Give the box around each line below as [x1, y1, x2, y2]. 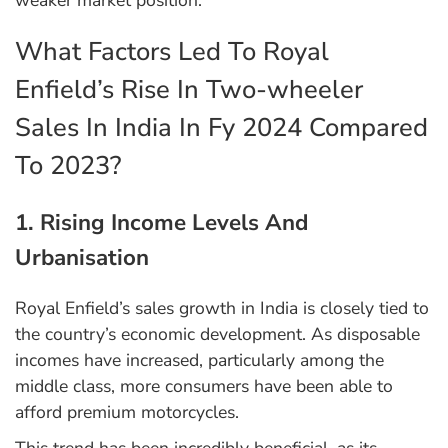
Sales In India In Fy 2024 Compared [15, 110, 428, 146]
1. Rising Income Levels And [15, 207, 308, 239]
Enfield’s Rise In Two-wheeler [15, 72, 363, 108]
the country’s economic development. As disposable [15, 322, 420, 347]
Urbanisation [15, 242, 149, 274]
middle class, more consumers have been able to [15, 374, 393, 399]
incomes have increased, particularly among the [15, 348, 384, 373]
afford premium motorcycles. [15, 400, 239, 425]
